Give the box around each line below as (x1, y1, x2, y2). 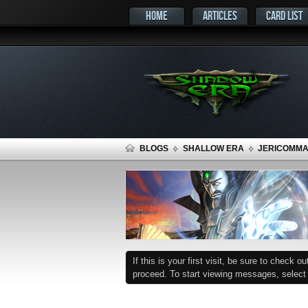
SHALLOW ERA (183, 144, 244, 153)
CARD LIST (266, 9, 302, 22)
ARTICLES (203, 9, 237, 22)
